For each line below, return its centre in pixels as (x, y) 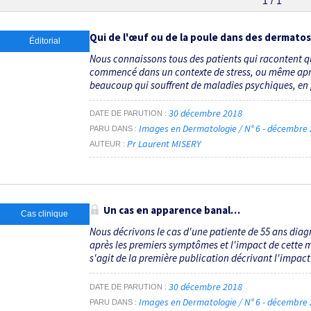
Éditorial (44, 41)
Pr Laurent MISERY (164, 144)
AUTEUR (105, 144)
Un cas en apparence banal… (172, 210)
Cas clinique (44, 214)
